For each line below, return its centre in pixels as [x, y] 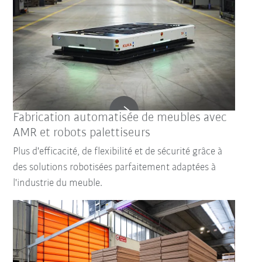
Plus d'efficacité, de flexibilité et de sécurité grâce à [118, 152]
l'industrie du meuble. [58, 184]
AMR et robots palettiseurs [82, 133]
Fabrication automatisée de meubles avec [120, 118]
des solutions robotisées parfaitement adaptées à [115, 168]
